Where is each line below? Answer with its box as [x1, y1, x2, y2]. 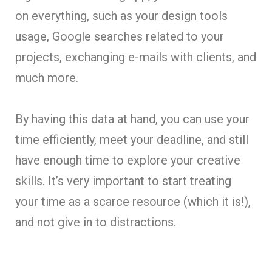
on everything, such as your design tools [15, 8, 228, 23]
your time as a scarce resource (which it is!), [15, 194, 251, 209]
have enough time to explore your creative [15, 152, 240, 168]
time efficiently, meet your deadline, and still [15, 132, 248, 147]
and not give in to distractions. [15, 214, 176, 229]
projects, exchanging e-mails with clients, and [15, 49, 256, 64]
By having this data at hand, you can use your [15, 111, 250, 126]
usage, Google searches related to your [15, 29, 224, 44]
